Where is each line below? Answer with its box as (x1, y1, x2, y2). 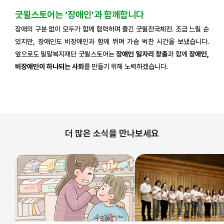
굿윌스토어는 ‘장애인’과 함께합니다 (15, 9, 144, 20)
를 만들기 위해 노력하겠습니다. (84, 62, 169, 70)
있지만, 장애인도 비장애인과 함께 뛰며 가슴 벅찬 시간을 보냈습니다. (15, 37, 209, 45)
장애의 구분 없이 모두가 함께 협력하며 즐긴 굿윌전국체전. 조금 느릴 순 (15, 25, 209, 33)
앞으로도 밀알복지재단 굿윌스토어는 (15, 50, 116, 58)
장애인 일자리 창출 (116, 50, 168, 58)
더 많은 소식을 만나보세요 (65, 128, 159, 138)
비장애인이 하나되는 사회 (15, 62, 84, 70)
